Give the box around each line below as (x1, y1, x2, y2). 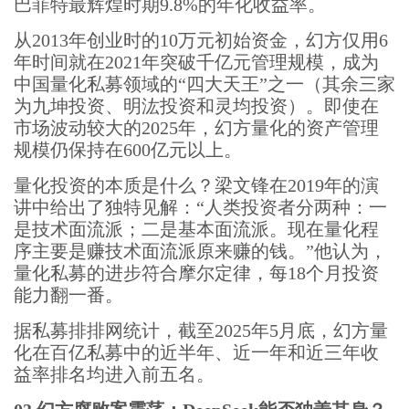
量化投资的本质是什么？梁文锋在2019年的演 (14, 175, 379, 195)
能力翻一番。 (14, 285, 123, 305)
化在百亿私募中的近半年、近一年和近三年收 (14, 342, 379, 362)
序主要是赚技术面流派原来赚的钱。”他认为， (14, 241, 387, 261)
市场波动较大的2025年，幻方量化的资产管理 (14, 118, 379, 138)
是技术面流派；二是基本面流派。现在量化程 (14, 219, 379, 239)
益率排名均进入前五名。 (14, 364, 215, 384)
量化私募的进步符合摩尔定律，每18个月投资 (14, 263, 379, 283)
